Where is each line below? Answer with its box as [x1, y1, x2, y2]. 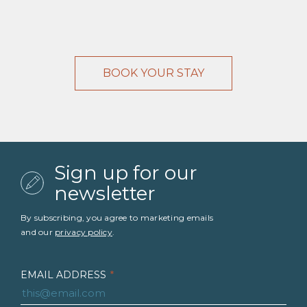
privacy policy [55, 227, 112, 238]
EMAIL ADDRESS [21, 269, 106, 282]
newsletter [54, 182, 156, 206]
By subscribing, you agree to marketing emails [21, 212, 214, 223]
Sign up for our [54, 161, 197, 185]
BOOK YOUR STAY [103, 66, 204, 80]
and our [21, 227, 56, 238]
